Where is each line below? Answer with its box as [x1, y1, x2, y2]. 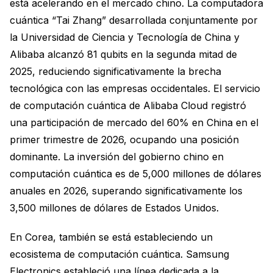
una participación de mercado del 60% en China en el [10, 116, 258, 129]
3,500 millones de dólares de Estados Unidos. [10, 201, 219, 214]
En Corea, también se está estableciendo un [10, 230, 213, 243]
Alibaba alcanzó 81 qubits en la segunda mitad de [10, 48, 237, 60]
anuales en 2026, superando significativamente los [10, 184, 243, 197]
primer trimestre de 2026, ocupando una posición [10, 133, 239, 146]
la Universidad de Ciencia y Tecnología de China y [10, 30, 239, 43]
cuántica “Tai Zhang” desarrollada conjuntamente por [10, 13, 258, 26]
